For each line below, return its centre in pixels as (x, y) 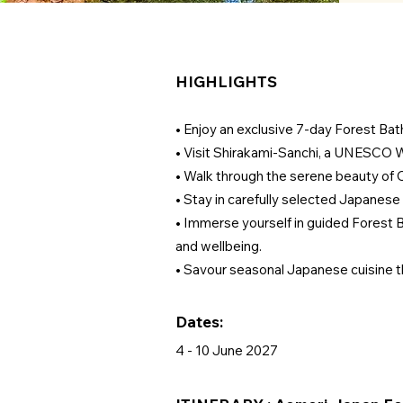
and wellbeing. (219, 246)
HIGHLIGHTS (226, 81)
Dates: (199, 322)
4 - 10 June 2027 (227, 350)
